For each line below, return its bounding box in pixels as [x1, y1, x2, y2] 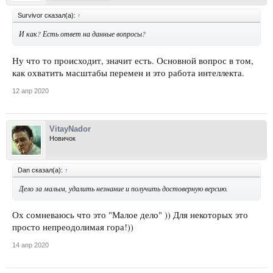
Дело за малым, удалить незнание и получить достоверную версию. [19, 183, 228, 193]
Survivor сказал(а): [18, 11, 77, 19]
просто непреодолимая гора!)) [12, 221, 133, 233]
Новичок [49, 134, 76, 142]
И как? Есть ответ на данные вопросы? [19, 28, 146, 38]
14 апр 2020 [12, 241, 49, 249]
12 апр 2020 [12, 87, 49, 94]
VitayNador [49, 124, 91, 133]
